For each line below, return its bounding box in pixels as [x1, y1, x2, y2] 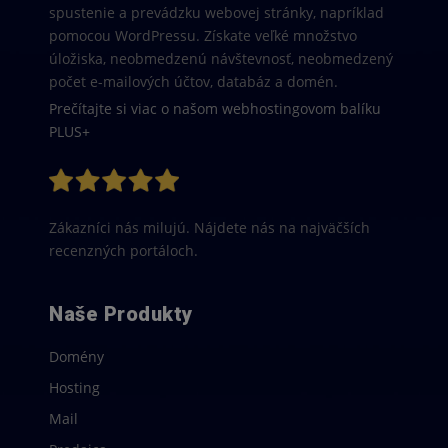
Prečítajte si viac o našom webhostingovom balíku [49, 99, 381, 118]
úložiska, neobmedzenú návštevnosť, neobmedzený [49, 49, 393, 68]
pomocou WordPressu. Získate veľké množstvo [49, 26, 357, 45]
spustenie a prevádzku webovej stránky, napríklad [49, 3, 384, 22]
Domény [49, 347, 104, 366]
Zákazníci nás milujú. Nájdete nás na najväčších [49, 218, 370, 237]
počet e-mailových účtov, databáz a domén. [49, 72, 338, 91]
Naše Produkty [49, 302, 193, 326]
